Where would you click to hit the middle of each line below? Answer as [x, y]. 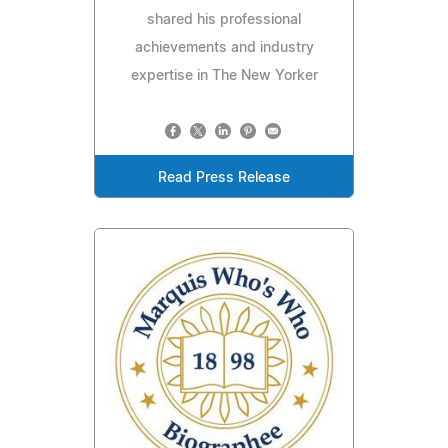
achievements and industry [224, 47]
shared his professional [224, 19]
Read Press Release [224, 177]
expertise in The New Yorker [224, 75]
